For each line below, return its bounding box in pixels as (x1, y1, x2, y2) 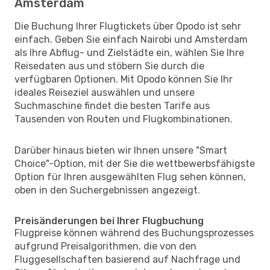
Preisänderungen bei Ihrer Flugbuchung (14, 215, 204, 227)
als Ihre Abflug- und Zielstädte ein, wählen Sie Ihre (14, 46, 244, 58)
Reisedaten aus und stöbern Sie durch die (14, 60, 204, 72)
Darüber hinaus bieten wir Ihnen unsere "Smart (14, 144, 227, 156)
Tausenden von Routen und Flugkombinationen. (14, 113, 233, 125)
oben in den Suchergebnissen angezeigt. (14, 184, 200, 196)
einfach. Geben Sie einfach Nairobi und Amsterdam (14, 33, 248, 45)
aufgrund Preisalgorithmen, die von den (14, 240, 196, 252)
